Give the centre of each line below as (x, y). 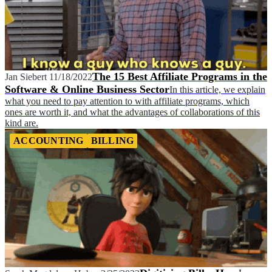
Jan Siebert (26, 76)
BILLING (112, 140)
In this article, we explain (217, 89)
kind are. (22, 123)
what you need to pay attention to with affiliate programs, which (127, 101)
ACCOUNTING (49, 140)
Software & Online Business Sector (87, 89)
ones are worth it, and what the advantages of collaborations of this (132, 112)
